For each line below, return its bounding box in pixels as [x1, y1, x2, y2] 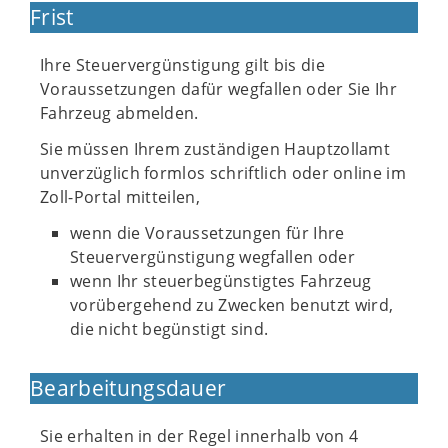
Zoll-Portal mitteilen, [40, 186, 201, 208]
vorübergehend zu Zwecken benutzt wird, [70, 294, 394, 316]
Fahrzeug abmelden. [40, 102, 199, 124]
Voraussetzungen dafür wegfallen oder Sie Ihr [40, 78, 398, 100]
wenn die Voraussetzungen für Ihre [70, 222, 345, 244]
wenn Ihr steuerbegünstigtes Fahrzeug [70, 270, 372, 292]
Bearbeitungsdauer [30, 374, 227, 402]
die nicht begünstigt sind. [70, 318, 269, 340]
